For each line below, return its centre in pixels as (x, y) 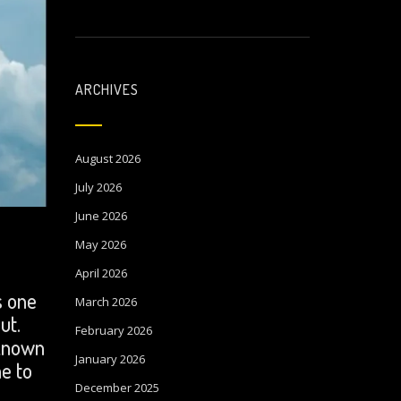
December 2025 (117, 388)
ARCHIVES (107, 90)
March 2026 (106, 302)
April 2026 (101, 273)
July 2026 (98, 187)
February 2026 (113, 330)
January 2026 (110, 359)
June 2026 (101, 216)
